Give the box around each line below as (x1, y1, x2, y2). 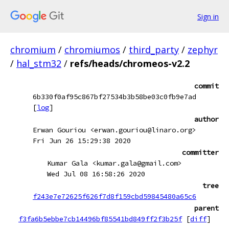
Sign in (197, 11, 219, 21)
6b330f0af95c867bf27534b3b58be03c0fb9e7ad (33, 92, 196, 101)
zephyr (188, 43, 218, 56)
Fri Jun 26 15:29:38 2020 (33, 136, 131, 145)
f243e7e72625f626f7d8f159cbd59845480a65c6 (33, 192, 196, 201)
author (194, 114, 219, 124)
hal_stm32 (16, 57, 61, 70)
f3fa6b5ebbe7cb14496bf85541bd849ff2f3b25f (18, 214, 182, 223)
